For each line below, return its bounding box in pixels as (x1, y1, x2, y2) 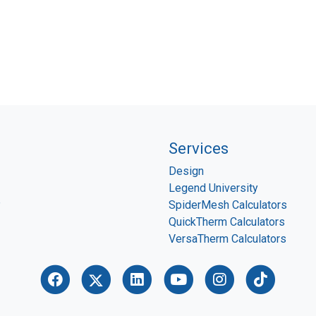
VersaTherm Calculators (169, 232, 286, 246)
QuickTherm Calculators (169, 215, 285, 229)
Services (169, 139, 229, 158)
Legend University (169, 181, 258, 195)
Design (169, 164, 204, 178)
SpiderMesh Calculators (169, 198, 287, 212)
